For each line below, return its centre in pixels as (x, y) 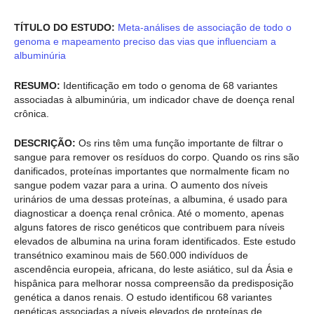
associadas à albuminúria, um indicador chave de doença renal (154, 99)
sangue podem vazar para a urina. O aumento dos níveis (141, 185)
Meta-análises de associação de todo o (203, 28)
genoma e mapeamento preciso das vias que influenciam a (145, 42)
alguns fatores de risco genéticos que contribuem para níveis (149, 227)
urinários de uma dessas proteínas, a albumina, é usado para (151, 199)
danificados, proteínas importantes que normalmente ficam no (152, 171)
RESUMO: (37, 85)
